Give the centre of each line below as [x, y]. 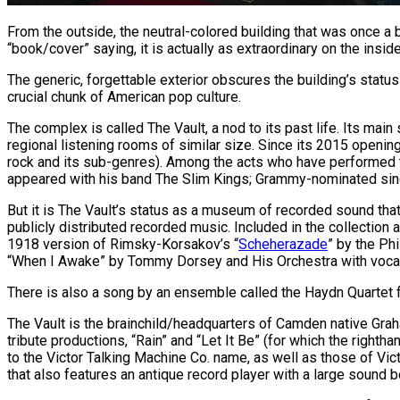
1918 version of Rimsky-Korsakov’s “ [123, 245]
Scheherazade [283, 245]
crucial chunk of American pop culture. [124, 97]
